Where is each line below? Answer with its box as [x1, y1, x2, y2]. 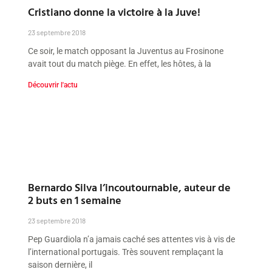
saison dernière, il [28, 259, 93, 270]
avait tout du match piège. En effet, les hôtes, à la [28, 59, 212, 69]
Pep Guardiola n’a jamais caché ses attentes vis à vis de [28, 234, 236, 244]
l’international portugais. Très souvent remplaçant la [28, 246, 224, 257]
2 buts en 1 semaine [28, 191, 122, 208]
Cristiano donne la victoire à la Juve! [28, 4, 201, 21]
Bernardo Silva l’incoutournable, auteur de [28, 178, 231, 195]
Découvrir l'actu [28, 81, 78, 90]
